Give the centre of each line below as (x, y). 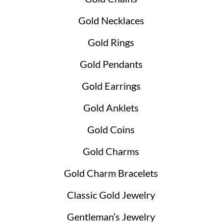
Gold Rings (111, 42)
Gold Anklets (111, 108)
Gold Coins (111, 129)
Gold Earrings (111, 86)
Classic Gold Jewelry (111, 195)
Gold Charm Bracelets (111, 173)
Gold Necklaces (111, 20)
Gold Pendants (111, 64)
